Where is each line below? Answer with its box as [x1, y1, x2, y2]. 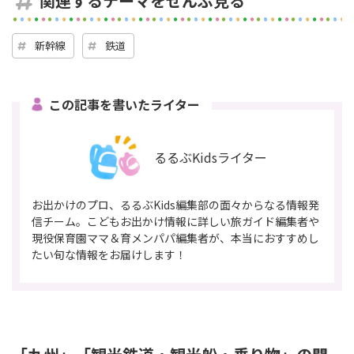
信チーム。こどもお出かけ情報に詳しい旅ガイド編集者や [32, 213, 319, 230]
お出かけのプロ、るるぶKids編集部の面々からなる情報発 [32, 197, 319, 213]
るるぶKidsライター [154, 148, 267, 168]
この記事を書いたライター [49, 95, 200, 115]
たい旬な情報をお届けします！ [32, 247, 186, 263]
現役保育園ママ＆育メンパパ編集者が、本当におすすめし [32, 230, 319, 247]
